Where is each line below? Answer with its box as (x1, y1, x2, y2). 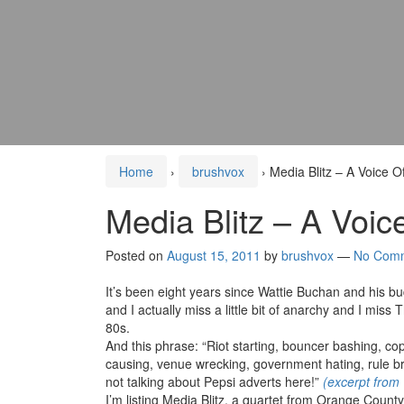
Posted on (106, 246, 167, 265)
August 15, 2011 (167, 246, 261, 265)
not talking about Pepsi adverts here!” (106, 372, 323, 391)
